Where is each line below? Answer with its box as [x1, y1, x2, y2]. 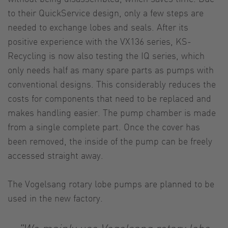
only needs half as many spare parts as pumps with [8, 63, 214, 75]
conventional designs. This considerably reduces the [8, 77, 216, 90]
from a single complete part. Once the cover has [8, 120, 200, 132]
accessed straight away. [8, 149, 103, 161]
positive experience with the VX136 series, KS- [8, 35, 191, 47]
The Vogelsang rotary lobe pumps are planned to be [8, 177, 214, 189]
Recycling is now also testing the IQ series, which [8, 49, 205, 61]
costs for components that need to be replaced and [8, 92, 211, 104]
